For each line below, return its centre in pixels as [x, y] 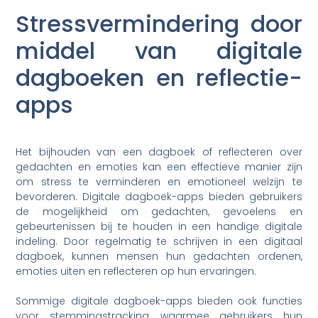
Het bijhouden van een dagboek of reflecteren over [159, 152]
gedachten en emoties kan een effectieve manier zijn [159, 167]
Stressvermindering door [159, 24]
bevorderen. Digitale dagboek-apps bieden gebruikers [159, 197]
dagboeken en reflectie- [159, 78]
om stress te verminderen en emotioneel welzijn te [159, 182]
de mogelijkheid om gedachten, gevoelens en [159, 212]
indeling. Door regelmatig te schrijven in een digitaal [159, 242]
